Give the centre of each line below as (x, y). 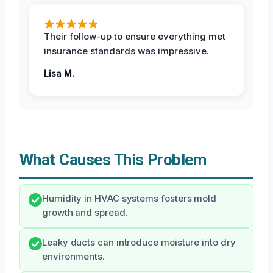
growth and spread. (85, 213)
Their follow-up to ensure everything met (135, 37)
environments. (73, 257)
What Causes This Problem (113, 160)
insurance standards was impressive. (126, 51)
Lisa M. (59, 74)
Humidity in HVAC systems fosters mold (129, 199)
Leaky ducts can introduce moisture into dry (139, 243)
